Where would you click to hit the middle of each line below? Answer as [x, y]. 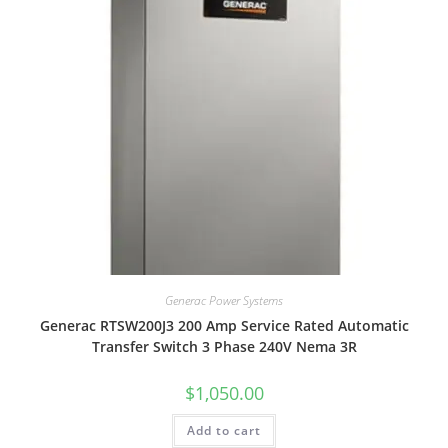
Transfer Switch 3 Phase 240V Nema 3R [224, 346]
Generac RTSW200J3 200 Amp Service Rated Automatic [224, 325]
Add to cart [224, 430]
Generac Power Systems [224, 300]
